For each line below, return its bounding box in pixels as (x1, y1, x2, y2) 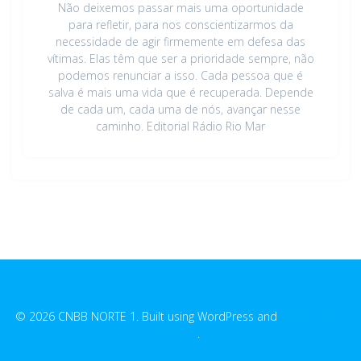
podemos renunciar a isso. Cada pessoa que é (58, 67, 303, 83)
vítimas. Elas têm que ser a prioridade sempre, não (47, 50, 314, 66)
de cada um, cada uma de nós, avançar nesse (60, 101, 301, 117)
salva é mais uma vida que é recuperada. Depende (48, 84, 313, 100)
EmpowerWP (280, 309, 346, 324)
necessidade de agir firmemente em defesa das (56, 33, 305, 49)
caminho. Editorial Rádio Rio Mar (96, 118, 265, 134)
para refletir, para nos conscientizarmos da (68, 16, 293, 32)
